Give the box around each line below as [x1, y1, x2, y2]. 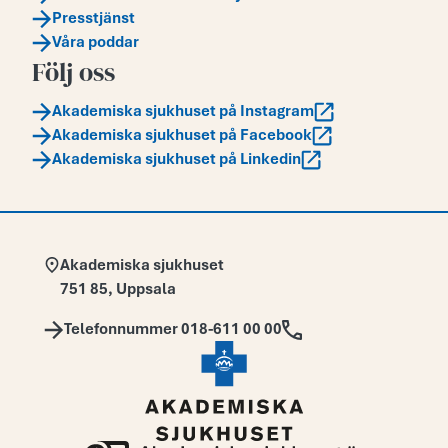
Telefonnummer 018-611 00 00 [64, 319, 282, 340]
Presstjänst [52, 8, 135, 29]
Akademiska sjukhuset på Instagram [52, 101, 314, 122]
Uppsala [116, 279, 176, 300]
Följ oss [32, 54, 115, 91]
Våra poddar [52, 32, 139, 53]
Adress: [141, 254, 196, 275]
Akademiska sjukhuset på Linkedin [52, 149, 301, 170]
